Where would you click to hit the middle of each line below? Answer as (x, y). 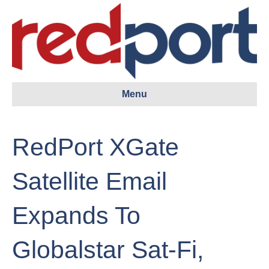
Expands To (76, 216)
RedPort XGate (95, 147)
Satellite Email (89, 182)
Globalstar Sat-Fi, (108, 250)
